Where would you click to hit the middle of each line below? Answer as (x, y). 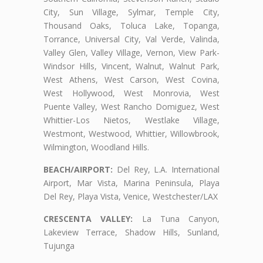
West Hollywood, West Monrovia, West (131, 93)
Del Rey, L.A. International (166, 169)
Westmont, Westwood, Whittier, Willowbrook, (131, 133)
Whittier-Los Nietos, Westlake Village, (131, 120)
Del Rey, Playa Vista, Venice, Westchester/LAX (131, 196)
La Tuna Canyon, (176, 218)
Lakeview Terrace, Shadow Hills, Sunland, (131, 232)
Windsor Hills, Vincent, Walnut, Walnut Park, (131, 66)
